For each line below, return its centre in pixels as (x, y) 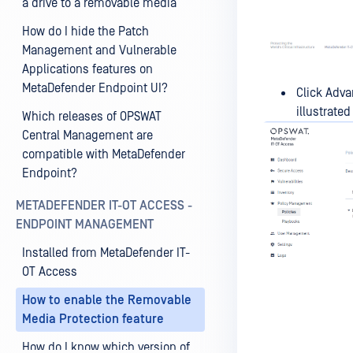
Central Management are (87, 136)
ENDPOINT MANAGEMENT (85, 225)
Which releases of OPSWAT (92, 117)
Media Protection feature (93, 319)
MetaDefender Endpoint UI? (95, 88)
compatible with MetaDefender (104, 154)
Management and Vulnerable (99, 50)
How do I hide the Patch (85, 32)
